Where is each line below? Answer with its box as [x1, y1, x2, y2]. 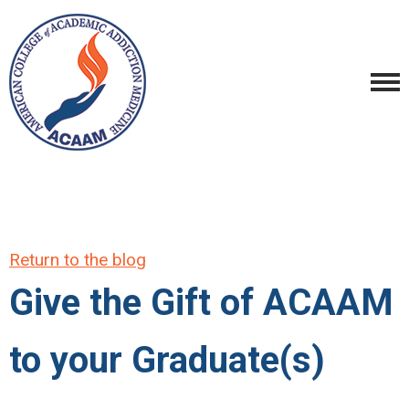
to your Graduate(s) [9, 339, 325, 382]
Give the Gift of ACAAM [9, 281, 393, 324]
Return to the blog [9, 249, 146, 270]
